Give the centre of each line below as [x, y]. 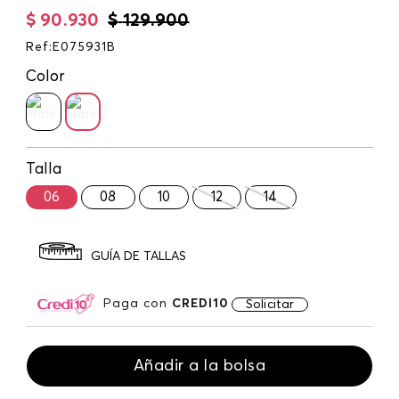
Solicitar [270, 304]
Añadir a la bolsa [199, 366]
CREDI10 [200, 303]
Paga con [138, 303]
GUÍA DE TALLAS [138, 257]
